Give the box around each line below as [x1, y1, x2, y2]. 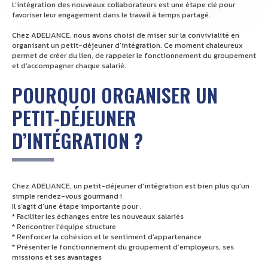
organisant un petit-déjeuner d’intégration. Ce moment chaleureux [12, 39, 243, 51]
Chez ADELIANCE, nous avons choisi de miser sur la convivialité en [12, 29, 239, 41]
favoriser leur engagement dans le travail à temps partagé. [12, 8, 211, 20]
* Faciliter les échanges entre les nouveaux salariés [12, 210, 184, 222]
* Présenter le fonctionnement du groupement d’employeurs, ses [12, 240, 234, 252]
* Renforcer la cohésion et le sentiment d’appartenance [12, 230, 202, 242]
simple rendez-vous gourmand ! [12, 190, 122, 202]
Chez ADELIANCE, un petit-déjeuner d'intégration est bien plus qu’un [12, 179, 249, 191]
